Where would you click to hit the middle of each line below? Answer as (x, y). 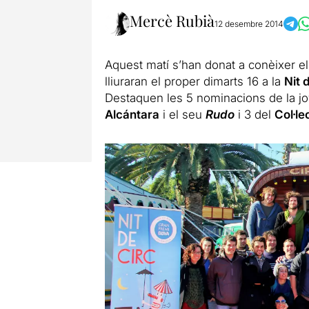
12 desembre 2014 (249, 24)
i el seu (182, 114)
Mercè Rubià (172, 21)
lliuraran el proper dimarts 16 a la (194, 81)
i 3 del (254, 114)
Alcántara (132, 114)
